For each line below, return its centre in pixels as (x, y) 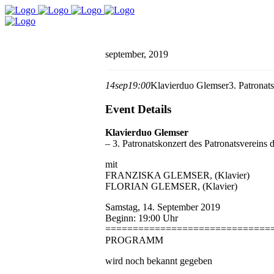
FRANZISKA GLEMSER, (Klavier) (177, 176)
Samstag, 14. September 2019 (163, 207)
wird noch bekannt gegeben (159, 261)
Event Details (138, 109)
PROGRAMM (134, 240)
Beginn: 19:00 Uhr (142, 218)
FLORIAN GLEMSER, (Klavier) (171, 187)
